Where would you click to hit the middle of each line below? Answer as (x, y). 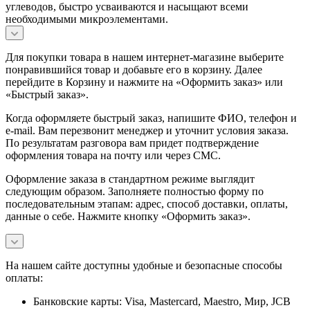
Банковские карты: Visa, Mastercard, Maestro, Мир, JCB (162, 301)
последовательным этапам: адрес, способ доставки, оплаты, (147, 203)
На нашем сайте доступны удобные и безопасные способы (144, 265)
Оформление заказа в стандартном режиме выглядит (130, 179)
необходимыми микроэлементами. (87, 19)
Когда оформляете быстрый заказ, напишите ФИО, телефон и (151, 118)
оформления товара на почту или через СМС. (113, 155)
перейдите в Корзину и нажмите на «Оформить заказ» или (144, 82)
